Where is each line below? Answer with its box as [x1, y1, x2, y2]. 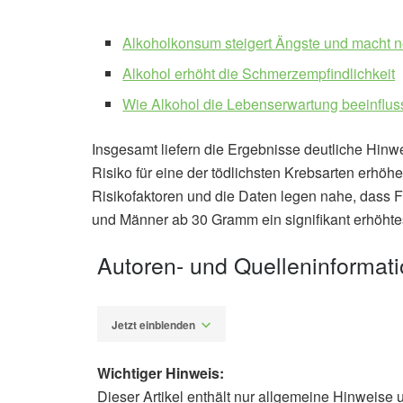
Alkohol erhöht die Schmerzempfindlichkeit [122, 63, 396, 85]
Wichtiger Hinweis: [97, 363, 224, 384]
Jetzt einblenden [112, 316, 195, 333]
